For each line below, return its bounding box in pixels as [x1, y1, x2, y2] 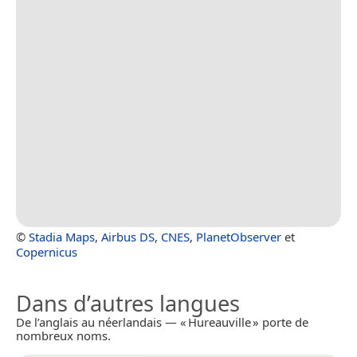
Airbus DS [101, 229, 155, 245]
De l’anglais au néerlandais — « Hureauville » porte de [16, 314, 308, 331]
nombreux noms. [16, 328, 111, 344]
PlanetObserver [196, 229, 281, 245]
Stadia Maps [29, 229, 95, 245]
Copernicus [16, 244, 77, 261]
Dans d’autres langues [16, 288, 240, 319]
